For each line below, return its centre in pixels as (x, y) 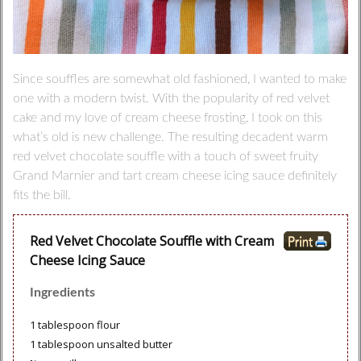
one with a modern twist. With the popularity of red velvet (171, 98)
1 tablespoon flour (75, 324)
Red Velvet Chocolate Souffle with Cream (151, 241)
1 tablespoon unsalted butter (101, 344)
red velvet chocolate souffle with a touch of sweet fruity (165, 156)
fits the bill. (41, 195)
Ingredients (62, 292)
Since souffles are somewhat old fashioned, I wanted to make (179, 79)
